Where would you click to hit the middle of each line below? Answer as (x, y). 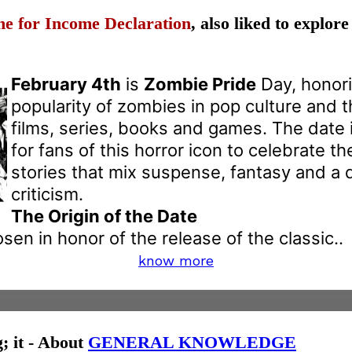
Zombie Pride (200, 84)
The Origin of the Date (104, 216)
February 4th (66, 84)
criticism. (47, 194)
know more (176, 260)
